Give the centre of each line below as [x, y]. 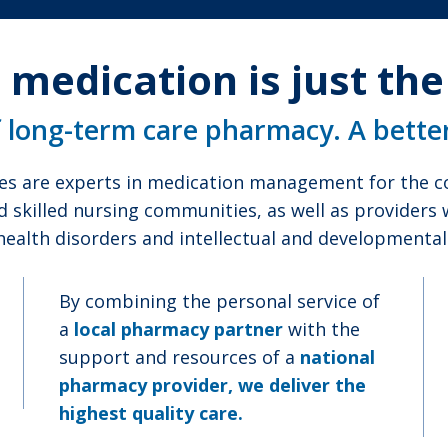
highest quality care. [151, 413]
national [337, 357]
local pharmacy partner [178, 329]
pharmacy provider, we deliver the [212, 385]
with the [321, 329]
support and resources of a [179, 357]
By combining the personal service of [219, 301]
